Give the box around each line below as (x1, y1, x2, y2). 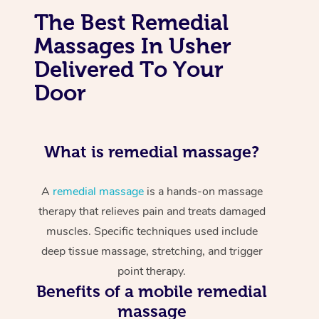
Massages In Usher (34, 33, 231, 58)
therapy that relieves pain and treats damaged (38, 203, 266, 219)
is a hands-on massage (143, 183, 263, 199)
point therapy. (117, 263, 187, 279)
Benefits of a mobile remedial (36, 281, 268, 300)
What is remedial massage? (44, 142, 260, 161)
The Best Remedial (34, 9, 229, 34)
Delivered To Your (34, 56, 224, 81)
